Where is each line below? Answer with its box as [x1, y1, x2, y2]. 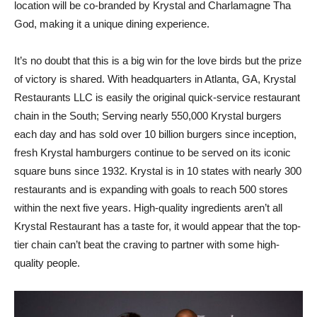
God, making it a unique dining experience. [14, 17, 209, 30]
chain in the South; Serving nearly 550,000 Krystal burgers [14, 109, 282, 122]
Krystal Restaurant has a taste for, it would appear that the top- [14, 219, 301, 232]
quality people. [14, 256, 80, 269]
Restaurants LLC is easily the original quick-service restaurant [14, 91, 300, 103]
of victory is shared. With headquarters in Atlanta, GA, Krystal [14, 72, 296, 85]
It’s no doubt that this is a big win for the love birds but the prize [14, 54, 301, 67]
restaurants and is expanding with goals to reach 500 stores [14, 183, 288, 195]
